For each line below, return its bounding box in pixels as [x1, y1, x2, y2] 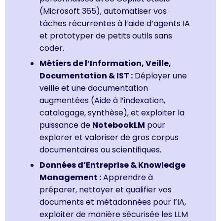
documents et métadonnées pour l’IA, [39, 196, 186, 208]
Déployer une [133, 70, 187, 81]
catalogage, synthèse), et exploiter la [39, 107, 184, 118]
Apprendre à [101, 171, 153, 183]
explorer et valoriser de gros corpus [39, 131, 179, 143]
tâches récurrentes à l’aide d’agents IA [39, 17, 190, 29]
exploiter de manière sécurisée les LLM [39, 208, 188, 220]
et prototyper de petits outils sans [39, 30, 172, 41]
